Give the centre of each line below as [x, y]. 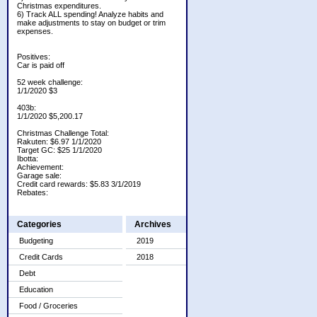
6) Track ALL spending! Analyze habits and [90, 14]
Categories [39, 224]
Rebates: [33, 192]
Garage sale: [39, 175]
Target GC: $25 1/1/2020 [59, 150]
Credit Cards [41, 257]
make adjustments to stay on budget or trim [91, 23]
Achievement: [40, 167]
